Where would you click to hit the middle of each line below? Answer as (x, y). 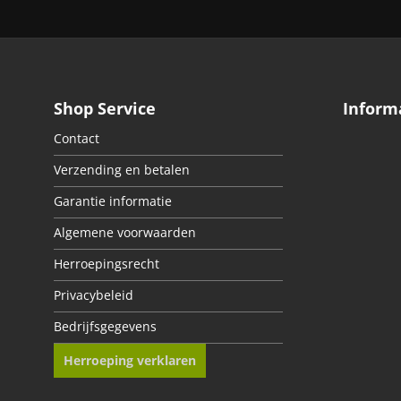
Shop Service (105, 108)
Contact (77, 139)
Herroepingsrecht (107, 264)
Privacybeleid (94, 296)
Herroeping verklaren (130, 360)
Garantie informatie (113, 202)
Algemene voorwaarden (125, 233)
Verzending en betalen (122, 171)
